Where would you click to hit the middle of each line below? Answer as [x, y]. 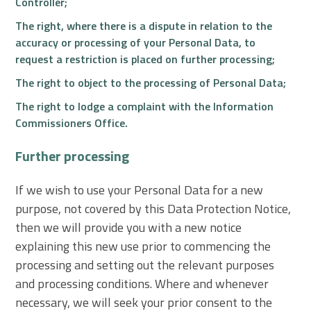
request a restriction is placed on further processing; [145, 59]
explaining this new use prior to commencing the [143, 246]
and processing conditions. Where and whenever [142, 283]
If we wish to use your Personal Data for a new [140, 190]
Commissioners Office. [72, 123]
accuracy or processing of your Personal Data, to [136, 42]
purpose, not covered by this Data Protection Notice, [153, 208]
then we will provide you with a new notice [129, 227]
